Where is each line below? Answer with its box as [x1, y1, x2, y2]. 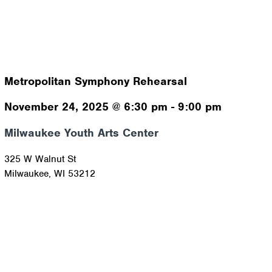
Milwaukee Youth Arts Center [4, 126, 158, 140]
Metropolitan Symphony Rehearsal [4, 73, 187, 88]
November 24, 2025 [4, 100, 109, 114]
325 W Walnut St [4, 152, 76, 165]
